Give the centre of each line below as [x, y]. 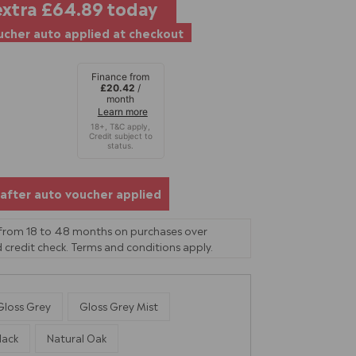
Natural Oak [77, 337]
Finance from [121, 77]
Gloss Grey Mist [119, 306]
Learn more [122, 112]
